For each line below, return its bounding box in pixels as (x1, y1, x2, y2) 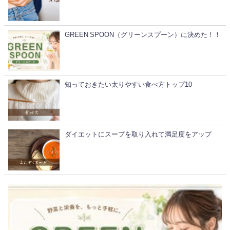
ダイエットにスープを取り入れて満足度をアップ (65, 131, 212, 138)
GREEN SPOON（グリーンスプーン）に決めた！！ (65, 31, 221, 39)
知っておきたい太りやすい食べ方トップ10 (65, 81, 192, 88)
